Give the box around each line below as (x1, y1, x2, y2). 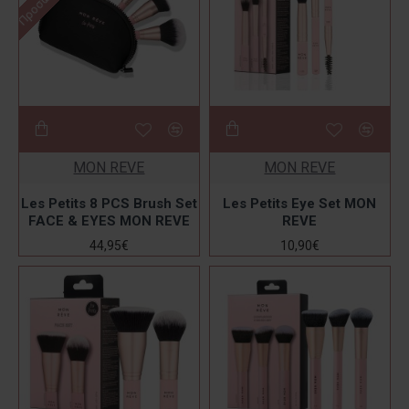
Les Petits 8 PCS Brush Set (20, 195, 197, 212)
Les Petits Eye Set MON (223, 195, 377, 212)
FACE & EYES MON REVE (27, 213, 190, 229)
